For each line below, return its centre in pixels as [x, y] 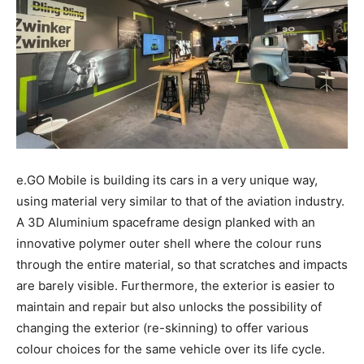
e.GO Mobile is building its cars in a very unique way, [167, 180]
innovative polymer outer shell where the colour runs [169, 244]
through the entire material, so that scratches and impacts [182, 265]
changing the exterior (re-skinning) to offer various [162, 328]
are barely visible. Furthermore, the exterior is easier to [175, 286]
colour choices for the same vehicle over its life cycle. [171, 349]
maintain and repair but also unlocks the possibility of [169, 307]
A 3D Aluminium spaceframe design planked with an [166, 223]
